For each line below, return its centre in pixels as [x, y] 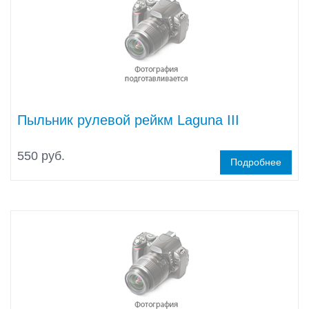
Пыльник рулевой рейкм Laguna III [128, 120]
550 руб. [41, 156]
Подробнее [256, 162]
